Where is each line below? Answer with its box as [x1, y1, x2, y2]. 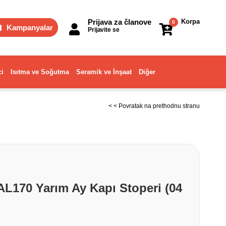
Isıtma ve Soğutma [11, 68, 69, 76]
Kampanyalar [7, 23, 53, 32]
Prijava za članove [88, 18, 151, 26]
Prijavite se [88, 26, 120, 33]
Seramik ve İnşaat [76, 68, 132, 76]
